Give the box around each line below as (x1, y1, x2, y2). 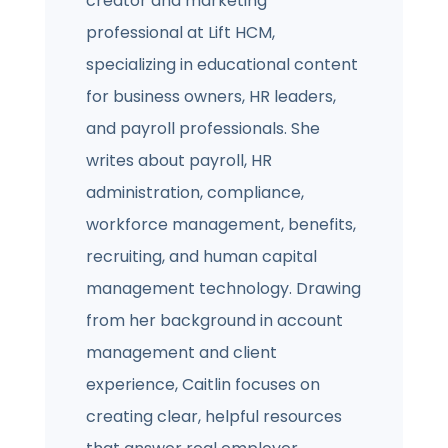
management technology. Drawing (86, 277, 362, 301)
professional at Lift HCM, (86, 21, 276, 45)
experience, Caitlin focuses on (86, 373, 321, 397)
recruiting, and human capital (86, 245, 318, 269)
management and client (86, 341, 278, 365)
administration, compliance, (86, 181, 305, 205)
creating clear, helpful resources (86, 405, 343, 429)
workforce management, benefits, (86, 213, 357, 237)
